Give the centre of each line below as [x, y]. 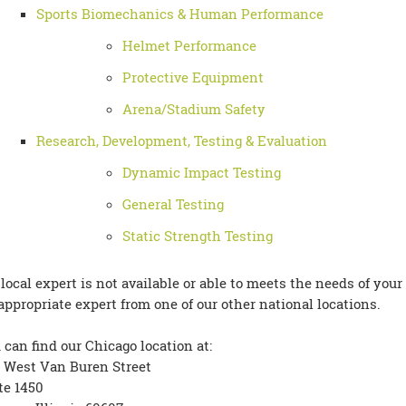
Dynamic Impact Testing [201, 172]
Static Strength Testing [197, 236]
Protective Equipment [193, 77]
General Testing [173, 204]
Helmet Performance [189, 45]
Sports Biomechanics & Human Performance [179, 14]
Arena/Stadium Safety [193, 109]
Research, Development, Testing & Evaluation [181, 140]
